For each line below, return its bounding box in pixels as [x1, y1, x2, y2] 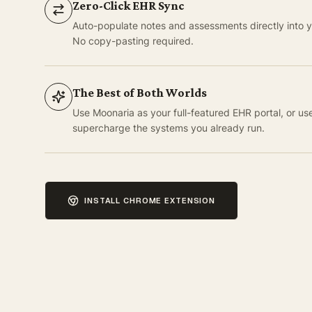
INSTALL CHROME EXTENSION [84, 196, 216, 206]
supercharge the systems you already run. [72, 122, 265, 134]
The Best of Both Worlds [72, 86, 207, 100]
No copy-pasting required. [72, 35, 194, 47]
